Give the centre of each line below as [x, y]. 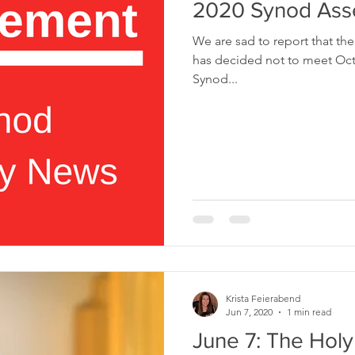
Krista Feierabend [263, 298]
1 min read [309, 312]
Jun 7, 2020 [249, 312]
